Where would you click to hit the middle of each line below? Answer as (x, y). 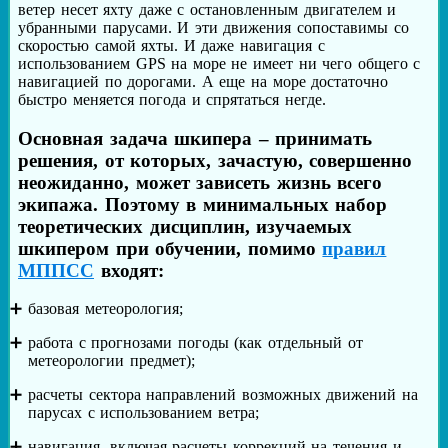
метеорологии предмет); (111, 361)
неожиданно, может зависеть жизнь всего (200, 182)
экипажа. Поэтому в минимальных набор (203, 204)
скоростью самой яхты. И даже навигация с (171, 45)
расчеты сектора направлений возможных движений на (223, 395)
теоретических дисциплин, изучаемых (185, 226)
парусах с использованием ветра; (143, 413)
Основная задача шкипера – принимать (195, 138)
